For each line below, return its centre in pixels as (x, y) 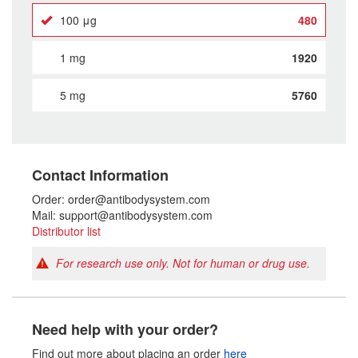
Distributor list (66, 231)
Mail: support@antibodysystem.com (122, 215)
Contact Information (100, 175)
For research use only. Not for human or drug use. (182, 263)
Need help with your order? (125, 329)
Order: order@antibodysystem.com (121, 199)
